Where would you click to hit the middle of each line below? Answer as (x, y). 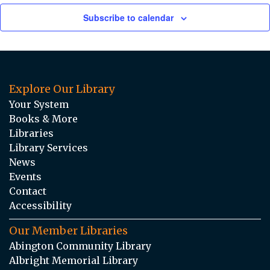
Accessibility (40, 205)
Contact (28, 191)
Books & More (43, 118)
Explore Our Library (62, 89)
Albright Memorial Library (74, 260)
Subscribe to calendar (128, 17)
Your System (39, 104)
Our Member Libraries (68, 230)
